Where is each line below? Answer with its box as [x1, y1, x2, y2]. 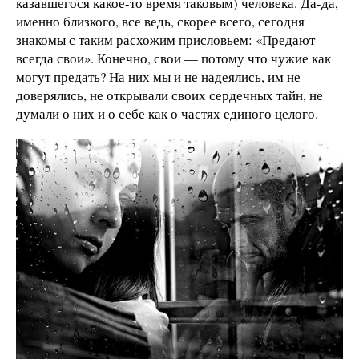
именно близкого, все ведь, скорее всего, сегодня [16, 12, 305, 31]
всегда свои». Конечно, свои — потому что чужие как [16, 49, 331, 68]
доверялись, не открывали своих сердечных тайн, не [16, 86, 323, 105]
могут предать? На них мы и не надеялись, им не [16, 67, 301, 87]
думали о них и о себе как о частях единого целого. [16, 104, 318, 123]
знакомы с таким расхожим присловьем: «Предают [16, 30, 315, 50]
